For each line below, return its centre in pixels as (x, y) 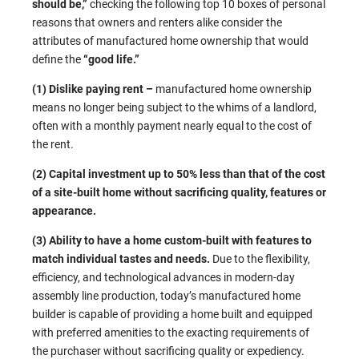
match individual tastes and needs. (122, 259)
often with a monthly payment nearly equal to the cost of (172, 126)
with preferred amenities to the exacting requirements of (171, 333)
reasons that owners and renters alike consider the (157, 23)
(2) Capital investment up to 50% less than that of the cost (179, 174)
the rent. (53, 145)
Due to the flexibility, (261, 259)
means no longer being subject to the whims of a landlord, (174, 108)
